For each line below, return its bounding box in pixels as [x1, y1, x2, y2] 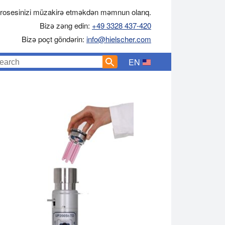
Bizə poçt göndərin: [22, 34, 86, 44]
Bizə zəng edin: [40, 20, 92, 31]
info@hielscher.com [86, 34, 151, 44]
